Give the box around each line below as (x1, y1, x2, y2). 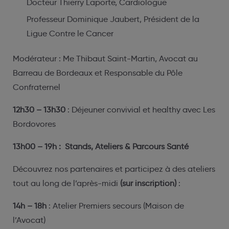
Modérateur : (13, 53, 61, 63)
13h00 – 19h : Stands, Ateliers (13, 141, 123, 151)
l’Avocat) (13, 215, 45, 225)
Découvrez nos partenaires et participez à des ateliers (13, 164, 215, 174)
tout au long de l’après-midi (13, 178, 120, 188)
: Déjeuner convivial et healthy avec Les (65, 104, 215, 114)
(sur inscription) (120, 178, 176, 188)
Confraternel (13, 82, 60, 92)
